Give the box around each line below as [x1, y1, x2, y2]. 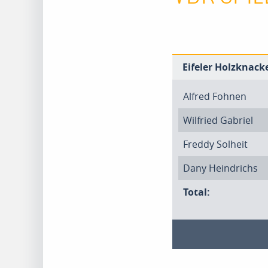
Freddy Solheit [183, 138, 248, 151]
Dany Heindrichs [183, 162, 258, 175]
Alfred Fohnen [183, 90, 246, 103]
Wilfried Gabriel [183, 114, 253, 127]
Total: [183, 185, 210, 199]
